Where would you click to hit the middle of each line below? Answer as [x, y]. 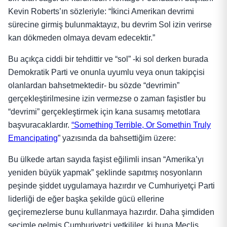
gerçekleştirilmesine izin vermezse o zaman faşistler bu [107, 99]
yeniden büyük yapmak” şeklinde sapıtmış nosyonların [105, 173]
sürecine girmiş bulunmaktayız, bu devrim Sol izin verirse [110, 25]
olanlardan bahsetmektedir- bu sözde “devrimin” [94, 86]
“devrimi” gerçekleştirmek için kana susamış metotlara [104, 112]
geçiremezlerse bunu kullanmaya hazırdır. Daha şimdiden [111, 212]
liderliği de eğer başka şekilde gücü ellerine [86, 199]
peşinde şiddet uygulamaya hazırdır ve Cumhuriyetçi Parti [111, 186]
